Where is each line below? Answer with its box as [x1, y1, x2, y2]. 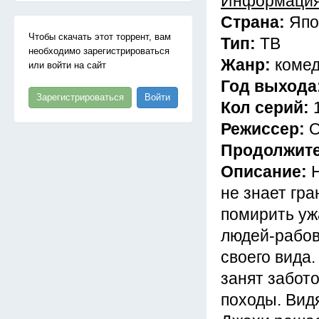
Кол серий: [221, 98, 313, 117]
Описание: [221, 162, 311, 181]
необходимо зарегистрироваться [28, 46, 169, 56]
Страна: [221, 13, 289, 31]
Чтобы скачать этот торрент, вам [28, 31, 171, 42]
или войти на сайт [28, 60, 106, 70]
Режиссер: [221, 120, 309, 138]
